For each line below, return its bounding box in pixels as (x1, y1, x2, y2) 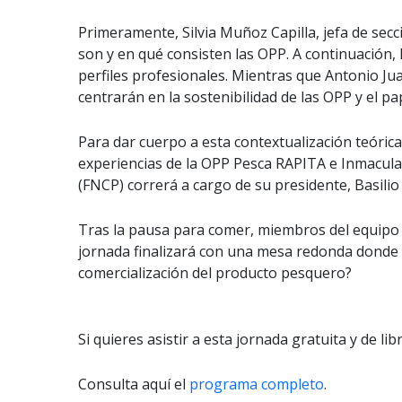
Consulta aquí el (78, 374, 189, 394)
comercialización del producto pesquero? (78, 263, 352, 283)
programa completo (189, 374, 324, 394)
